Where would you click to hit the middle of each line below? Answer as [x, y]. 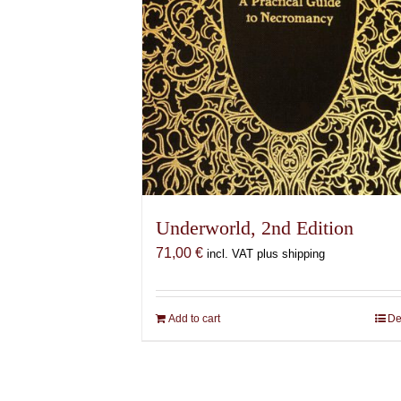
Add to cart [195, 319]
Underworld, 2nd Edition [255, 228]
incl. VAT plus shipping [266, 254]
